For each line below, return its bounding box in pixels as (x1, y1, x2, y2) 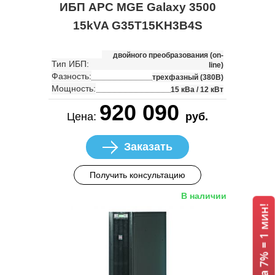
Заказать (124, 140, 172, 153)
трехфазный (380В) (152, 72, 223, 82)
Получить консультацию (90, 169, 185, 180)
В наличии (181, 190, 227, 201)
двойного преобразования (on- (113, 50, 223, 60)
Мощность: (52, 83, 96, 93)
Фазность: (52, 71, 91, 81)
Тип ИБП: (52, 58, 89, 69)
